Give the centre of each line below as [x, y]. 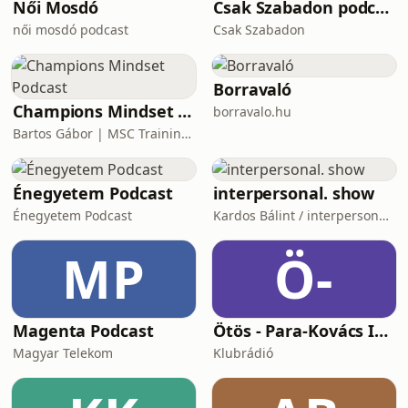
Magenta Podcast [83, 331]
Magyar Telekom [63, 353]
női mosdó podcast [71, 30]
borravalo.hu [252, 112]
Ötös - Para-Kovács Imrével [382, 331]
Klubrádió [243, 353]
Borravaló [253, 89]
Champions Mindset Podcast [185, 111]
